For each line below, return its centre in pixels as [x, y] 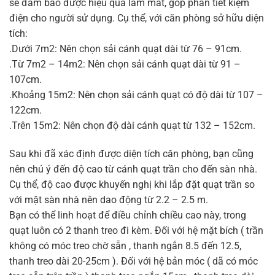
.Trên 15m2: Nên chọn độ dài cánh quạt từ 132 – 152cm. [132, 125]
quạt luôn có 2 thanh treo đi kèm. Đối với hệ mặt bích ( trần [136, 230]
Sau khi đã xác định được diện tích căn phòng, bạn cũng [131, 153]
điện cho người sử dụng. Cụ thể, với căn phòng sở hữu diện [137, 18]
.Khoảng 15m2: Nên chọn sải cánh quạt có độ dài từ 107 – [136, 95]
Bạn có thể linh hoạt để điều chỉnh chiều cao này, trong [128, 215]
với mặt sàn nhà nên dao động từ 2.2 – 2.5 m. [109, 199]
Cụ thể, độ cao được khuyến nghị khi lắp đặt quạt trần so [132, 184]
